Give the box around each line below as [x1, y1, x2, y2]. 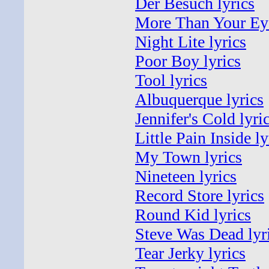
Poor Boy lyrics [135, 52, 241, 70]
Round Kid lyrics [135, 205, 251, 224]
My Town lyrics [135, 148, 242, 166]
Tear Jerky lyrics [135, 244, 246, 262]
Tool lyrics [135, 71, 207, 89]
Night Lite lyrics [135, 32, 246, 51]
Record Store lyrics [135, 186, 264, 205]
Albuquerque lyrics [135, 90, 264, 109]
